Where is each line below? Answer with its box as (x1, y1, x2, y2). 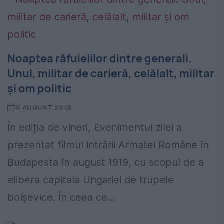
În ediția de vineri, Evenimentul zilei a (7, 121, 182, 134)
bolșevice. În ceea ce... (7, 191, 115, 204)
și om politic (7, 81, 72, 96)
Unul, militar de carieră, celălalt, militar (7, 66, 214, 81)
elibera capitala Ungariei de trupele (7, 174, 174, 186)
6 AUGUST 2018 (15, 103, 72, 112)
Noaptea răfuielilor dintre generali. (7, 51, 192, 66)
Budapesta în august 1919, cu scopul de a (7, 156, 204, 169)
